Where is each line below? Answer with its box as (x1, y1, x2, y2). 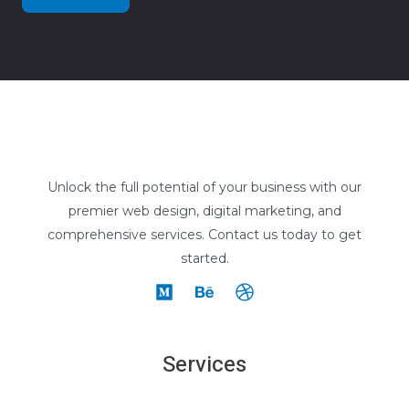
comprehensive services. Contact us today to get (47, 225, 362, 243)
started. (180, 249, 229, 267)
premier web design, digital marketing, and (68, 202, 341, 219)
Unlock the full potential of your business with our (47, 178, 362, 195)
